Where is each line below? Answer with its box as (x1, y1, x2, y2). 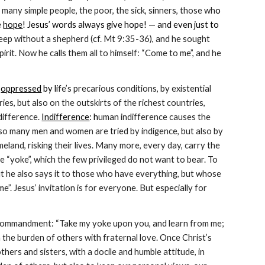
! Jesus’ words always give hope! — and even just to (22, 20, 219, 30)
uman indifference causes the (98, 112, 211, 122)
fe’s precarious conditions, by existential (58, 83, 212, 93)
